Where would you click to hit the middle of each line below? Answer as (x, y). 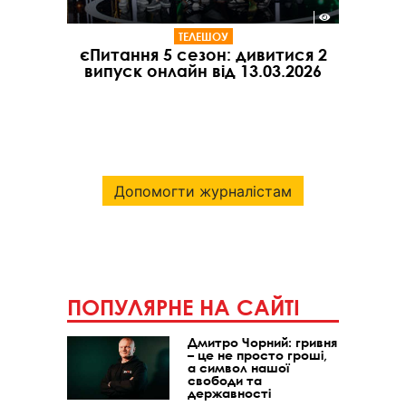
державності (230, 393)
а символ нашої (239, 368)
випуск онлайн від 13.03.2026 (203, 71)
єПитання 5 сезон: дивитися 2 (203, 55)
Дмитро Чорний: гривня (263, 343)
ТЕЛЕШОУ (203, 37)
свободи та (225, 381)
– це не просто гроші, (258, 355)
